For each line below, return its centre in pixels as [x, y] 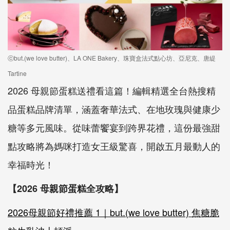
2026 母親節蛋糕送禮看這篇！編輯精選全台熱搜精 [112, 90]
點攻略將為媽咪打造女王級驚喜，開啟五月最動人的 [114, 146]
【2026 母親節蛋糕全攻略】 [65, 188]
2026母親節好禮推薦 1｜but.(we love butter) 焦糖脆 [113, 212]
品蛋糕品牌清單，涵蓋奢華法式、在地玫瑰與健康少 [114, 109]
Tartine [17, 73]
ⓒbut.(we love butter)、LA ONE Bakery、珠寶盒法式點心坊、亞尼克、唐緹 [112, 57]
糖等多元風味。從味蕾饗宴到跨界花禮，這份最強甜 [114, 127]
